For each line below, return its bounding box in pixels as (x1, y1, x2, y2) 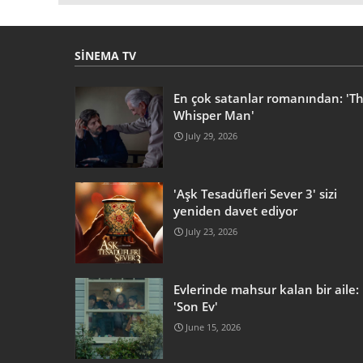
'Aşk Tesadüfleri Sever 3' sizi (173, 185, 337, 202)
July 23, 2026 (186, 224, 237, 237)
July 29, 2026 (186, 129, 237, 142)
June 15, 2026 (186, 320, 241, 333)
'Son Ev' (173, 297, 218, 314)
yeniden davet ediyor (173, 202, 297, 219)
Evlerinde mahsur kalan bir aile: (173, 280, 359, 297)
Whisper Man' (173, 106, 254, 123)
